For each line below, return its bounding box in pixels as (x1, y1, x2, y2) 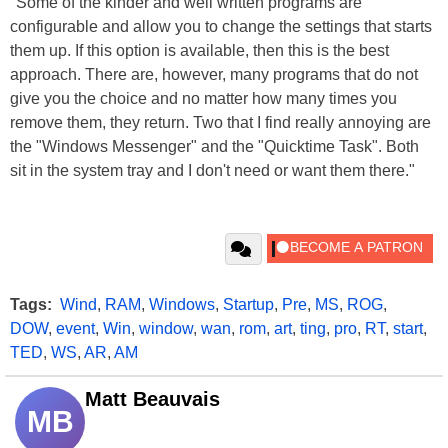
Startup (223, 296, 274, 313)
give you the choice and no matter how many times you (10, 90, 397, 107)
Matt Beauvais (85, 388, 220, 410)
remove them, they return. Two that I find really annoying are (10, 114, 431, 131)
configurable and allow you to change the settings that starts (10, 18, 432, 35)
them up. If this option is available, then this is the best (10, 42, 389, 59)
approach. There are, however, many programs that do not (10, 66, 418, 83)
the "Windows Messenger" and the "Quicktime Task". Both (10, 138, 419, 155)
